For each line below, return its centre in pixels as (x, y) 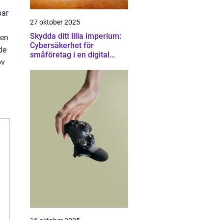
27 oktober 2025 (55, 22)
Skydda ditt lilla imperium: (76, 36)
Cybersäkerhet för (62, 45)
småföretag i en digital (70, 55)
